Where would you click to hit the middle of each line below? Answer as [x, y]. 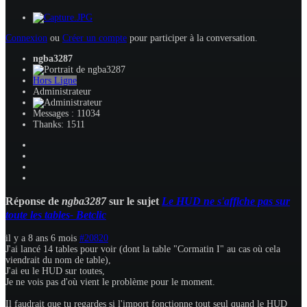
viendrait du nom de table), [58, 260]
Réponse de [34, 201]
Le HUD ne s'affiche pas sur [226, 201]
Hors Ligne [55, 80]
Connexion [26, 38]
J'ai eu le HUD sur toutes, [55, 271]
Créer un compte [95, 38]
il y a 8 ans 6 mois [41, 238]
